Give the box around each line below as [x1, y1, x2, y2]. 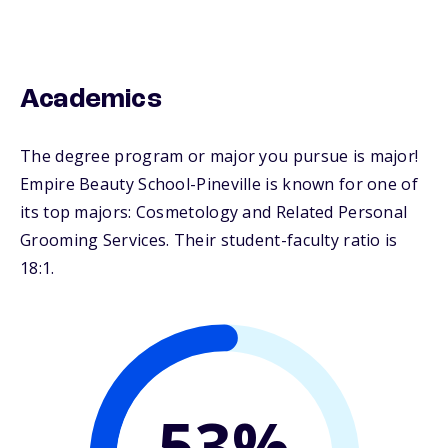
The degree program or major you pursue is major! [20, 145, 419, 168]
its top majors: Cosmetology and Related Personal [20, 201, 408, 224]
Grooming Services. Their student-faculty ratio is [20, 229, 398, 252]
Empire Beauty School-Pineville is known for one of [20, 173, 418, 196]
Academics [20, 86, 162, 115]
